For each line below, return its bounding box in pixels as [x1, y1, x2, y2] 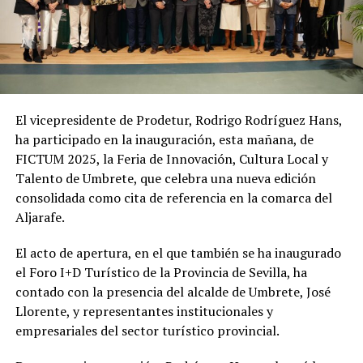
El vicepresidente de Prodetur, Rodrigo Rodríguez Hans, [15, 111, 342, 130]
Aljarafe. [15, 208, 65, 227]
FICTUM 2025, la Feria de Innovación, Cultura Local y [15, 150, 328, 169]
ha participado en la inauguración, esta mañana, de [15, 130, 314, 149]
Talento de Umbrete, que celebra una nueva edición [15, 169, 316, 188]
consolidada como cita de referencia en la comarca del [15, 189, 332, 207]
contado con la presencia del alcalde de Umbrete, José [15, 283, 331, 301]
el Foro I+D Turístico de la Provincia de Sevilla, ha [15, 263, 307, 282]
